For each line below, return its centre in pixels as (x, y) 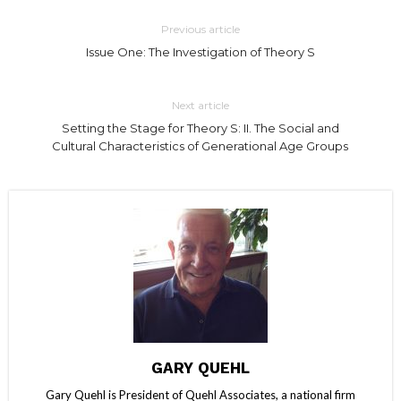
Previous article (200, 29)
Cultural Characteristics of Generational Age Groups (200, 145)
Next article (200, 105)
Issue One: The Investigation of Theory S (200, 51)
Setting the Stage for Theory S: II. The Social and (200, 128)
